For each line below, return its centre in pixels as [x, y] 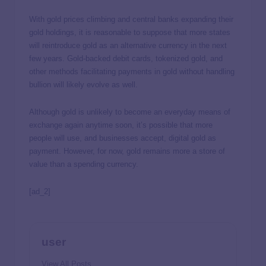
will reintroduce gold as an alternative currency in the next [128, 45]
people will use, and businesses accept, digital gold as [123, 138]
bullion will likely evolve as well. [83, 84]
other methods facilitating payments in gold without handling [132, 71]
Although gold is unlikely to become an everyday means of [130, 112]
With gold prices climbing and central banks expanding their [131, 19]
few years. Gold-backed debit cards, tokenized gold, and [126, 58]
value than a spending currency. [84, 164]
